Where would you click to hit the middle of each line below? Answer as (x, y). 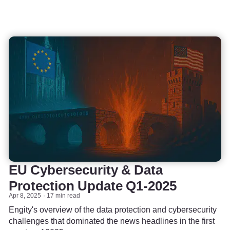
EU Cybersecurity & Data (86, 169)
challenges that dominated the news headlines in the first (112, 221)
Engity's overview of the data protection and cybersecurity (113, 209)
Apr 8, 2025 (25, 195)
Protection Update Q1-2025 (93, 185)
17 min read (64, 195)
